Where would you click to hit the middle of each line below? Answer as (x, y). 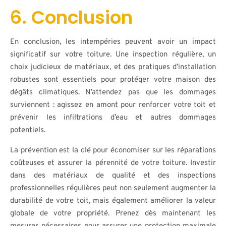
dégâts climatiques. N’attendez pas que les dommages (113, 93)
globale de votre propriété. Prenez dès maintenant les (113, 214)
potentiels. (28, 130)
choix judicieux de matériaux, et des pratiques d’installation (113, 67)
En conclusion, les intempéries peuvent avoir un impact (113, 42)
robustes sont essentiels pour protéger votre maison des (113, 80)
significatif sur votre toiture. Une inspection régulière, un (113, 55)
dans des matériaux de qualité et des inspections (113, 176)
